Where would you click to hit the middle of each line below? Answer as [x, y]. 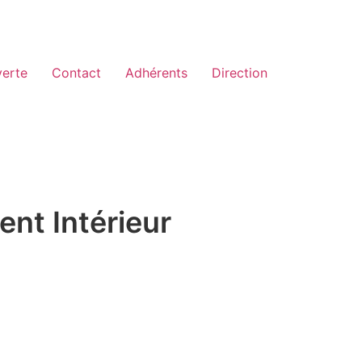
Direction [240, 72]
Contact [76, 72]
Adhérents [156, 72]
